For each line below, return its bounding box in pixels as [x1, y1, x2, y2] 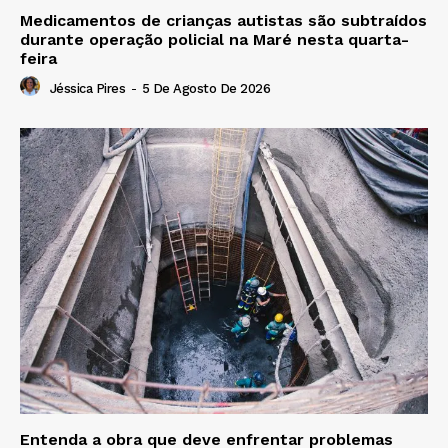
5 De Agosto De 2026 [141, 80, 270, 96]
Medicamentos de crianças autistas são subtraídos [20, 11, 427, 31]
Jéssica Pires [49, 80, 125, 96]
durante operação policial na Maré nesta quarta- [20, 30, 409, 50]
